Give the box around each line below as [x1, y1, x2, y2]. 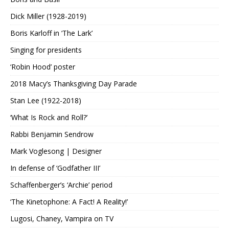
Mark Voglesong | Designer [10, 146, 102, 156]
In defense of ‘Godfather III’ [10, 163, 100, 173]
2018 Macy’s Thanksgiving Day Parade [10, 79, 137, 89]
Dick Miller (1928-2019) [10, 11, 86, 21]
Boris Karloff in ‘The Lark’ [10, 28, 93, 38]
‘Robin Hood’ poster [10, 62, 75, 72]
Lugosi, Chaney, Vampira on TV [10, 214, 113, 224]
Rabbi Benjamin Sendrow [10, 129, 94, 140]
